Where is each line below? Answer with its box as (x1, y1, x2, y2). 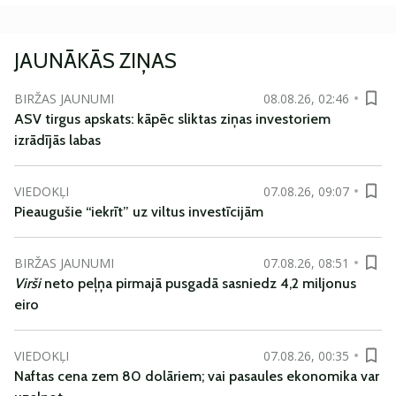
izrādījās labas (14, 132, 101, 148)
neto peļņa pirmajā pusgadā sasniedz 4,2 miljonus (44, 275, 356, 292)
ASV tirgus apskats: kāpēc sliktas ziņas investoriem (14, 110, 331, 127)
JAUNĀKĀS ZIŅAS (14, 48, 177, 73)
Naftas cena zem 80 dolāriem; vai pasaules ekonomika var (14, 368, 379, 385)
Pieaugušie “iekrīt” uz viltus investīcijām (14, 203, 263, 220)
